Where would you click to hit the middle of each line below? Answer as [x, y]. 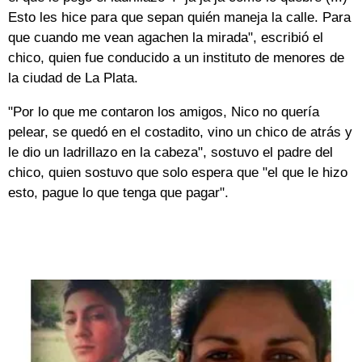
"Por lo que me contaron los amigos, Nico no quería [164, 112]
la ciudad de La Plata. [73, 78]
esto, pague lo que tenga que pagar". [118, 193]
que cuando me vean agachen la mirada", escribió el [166, 38]
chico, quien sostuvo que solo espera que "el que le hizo [178, 173]
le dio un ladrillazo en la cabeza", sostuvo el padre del [170, 153]
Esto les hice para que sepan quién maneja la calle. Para [179, 18]
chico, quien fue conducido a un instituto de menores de [176, 58]
